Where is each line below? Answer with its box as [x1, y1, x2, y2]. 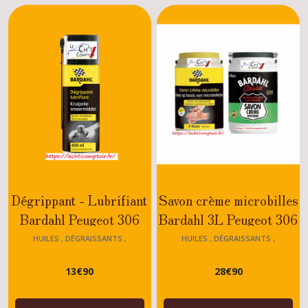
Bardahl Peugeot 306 [19, 209, 140, 228]
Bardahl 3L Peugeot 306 [159, 209, 298, 228]
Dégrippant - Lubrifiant [12, 190, 148, 209]
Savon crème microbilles [158, 190, 298, 209]
